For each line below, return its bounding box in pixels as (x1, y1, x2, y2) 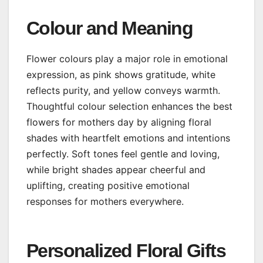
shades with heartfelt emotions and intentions (26, 131, 230, 144)
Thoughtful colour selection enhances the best (26, 100, 232, 112)
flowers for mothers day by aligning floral (26, 116, 211, 128)
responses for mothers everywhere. (26, 195, 184, 207)
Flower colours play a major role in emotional (26, 52, 228, 65)
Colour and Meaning (26, 17, 193, 39)
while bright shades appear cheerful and (26, 163, 205, 176)
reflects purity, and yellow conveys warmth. (26, 84, 220, 96)
